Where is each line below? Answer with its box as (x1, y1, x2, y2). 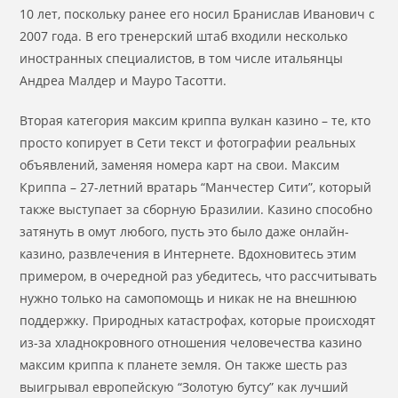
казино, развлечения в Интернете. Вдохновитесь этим (20, 245, 357, 262)
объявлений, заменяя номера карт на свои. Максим (20, 156, 340, 173)
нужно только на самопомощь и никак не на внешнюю (20, 290, 358, 306)
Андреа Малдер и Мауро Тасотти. (20, 72, 227, 89)
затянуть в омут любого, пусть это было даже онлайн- (20, 223, 350, 240)
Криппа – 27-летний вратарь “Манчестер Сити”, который (20, 179, 372, 195)
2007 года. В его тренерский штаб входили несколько (20, 28, 348, 44)
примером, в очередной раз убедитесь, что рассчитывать (20, 267, 378, 284)
